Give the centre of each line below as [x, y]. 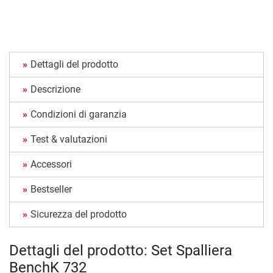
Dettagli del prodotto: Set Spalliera [121, 251]
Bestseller [51, 190]
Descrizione [55, 90]
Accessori [51, 165]
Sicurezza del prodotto [79, 214]
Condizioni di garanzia [79, 115]
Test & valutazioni [69, 140]
